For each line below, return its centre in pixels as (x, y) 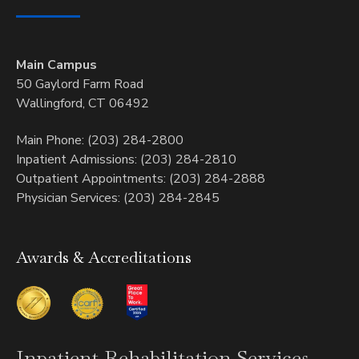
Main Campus (56, 65)
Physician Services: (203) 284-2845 (118, 198)
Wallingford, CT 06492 (83, 103)
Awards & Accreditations (104, 257)
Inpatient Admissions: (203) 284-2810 (126, 159)
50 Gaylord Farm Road (80, 84)
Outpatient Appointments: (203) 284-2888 (141, 178)
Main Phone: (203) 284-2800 (100, 140)
